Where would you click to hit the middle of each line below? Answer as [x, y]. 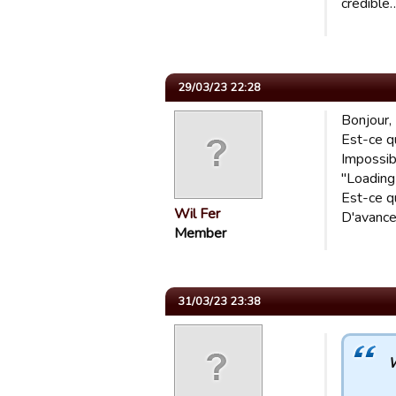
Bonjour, [366, 120]
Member [200, 233]
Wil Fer [197, 214]
